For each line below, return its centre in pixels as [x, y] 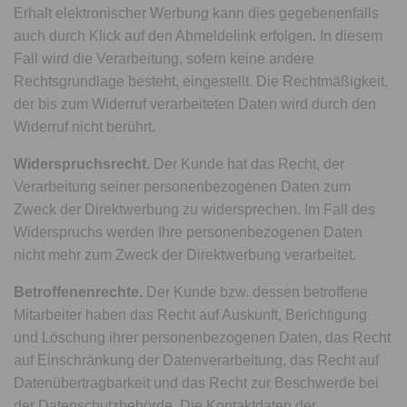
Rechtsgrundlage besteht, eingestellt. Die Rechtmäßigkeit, [201, 81]
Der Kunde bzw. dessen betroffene [256, 292]
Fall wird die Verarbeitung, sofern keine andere [164, 59]
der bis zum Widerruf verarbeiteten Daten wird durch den [195, 104]
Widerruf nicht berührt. [85, 127]
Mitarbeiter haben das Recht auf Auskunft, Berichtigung [191, 315]
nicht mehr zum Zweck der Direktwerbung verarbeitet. [185, 255]
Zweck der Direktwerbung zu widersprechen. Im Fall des [195, 209]
